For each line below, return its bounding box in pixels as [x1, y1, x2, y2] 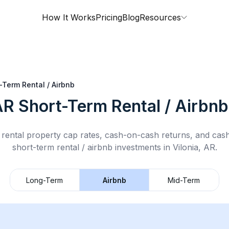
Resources [140, 12, 181, 22]
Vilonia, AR [172, 142, 215, 152]
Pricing [96, 12, 122, 22]
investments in [112, 142, 173, 152]
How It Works [42, 12, 96, 22]
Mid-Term [168, 175, 200, 185]
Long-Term [26, 175, 63, 185]
